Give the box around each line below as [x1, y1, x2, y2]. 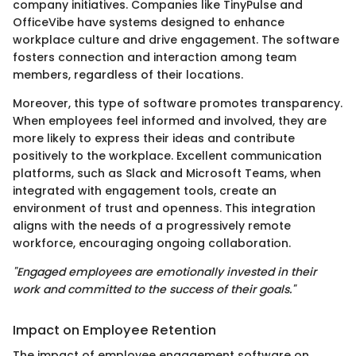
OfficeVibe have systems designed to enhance [13, 14, 284, 30]
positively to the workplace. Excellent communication [13, 147, 322, 164]
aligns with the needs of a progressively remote [13, 217, 291, 234]
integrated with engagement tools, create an [13, 182, 277, 199]
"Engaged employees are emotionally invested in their [13, 263, 316, 280]
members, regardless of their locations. [13, 66, 243, 83]
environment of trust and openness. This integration [13, 199, 315, 216]
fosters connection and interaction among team [13, 48, 296, 65]
